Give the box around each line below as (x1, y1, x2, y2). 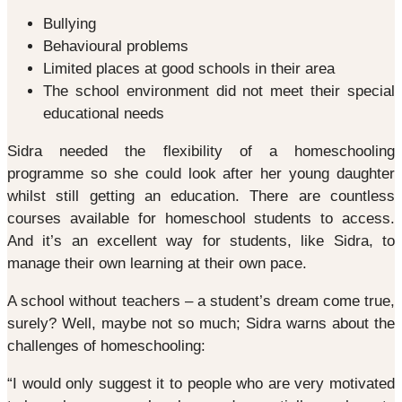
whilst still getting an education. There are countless (7, 187, 395, 205)
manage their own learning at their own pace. (7, 254, 307, 272)
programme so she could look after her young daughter (7, 164, 395, 182)
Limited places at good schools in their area (43, 59, 335, 77)
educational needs (43, 104, 164, 122)
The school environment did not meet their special (43, 82, 395, 100)
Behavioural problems (43, 37, 188, 55)
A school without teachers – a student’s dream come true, (7, 292, 395, 310)
